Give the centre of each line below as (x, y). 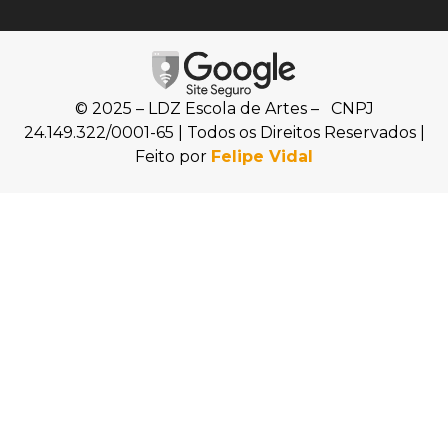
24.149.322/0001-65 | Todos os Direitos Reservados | (224, 133)
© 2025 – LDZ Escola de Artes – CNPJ (224, 109)
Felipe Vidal (262, 157)
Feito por (173, 157)
